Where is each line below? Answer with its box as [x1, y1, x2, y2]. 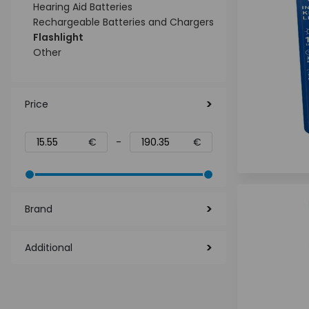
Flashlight [33, 30, 83, 44]
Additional [25, 241, 72, 255]
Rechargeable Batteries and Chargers [33, 15, 214, 29]
